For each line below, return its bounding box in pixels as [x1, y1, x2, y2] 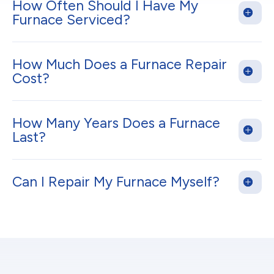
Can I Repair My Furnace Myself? [12, 173, 220, 191]
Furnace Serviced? [12, 11, 130, 29]
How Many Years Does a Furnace [12, 114, 220, 132]
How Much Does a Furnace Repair [12, 56, 227, 73]
